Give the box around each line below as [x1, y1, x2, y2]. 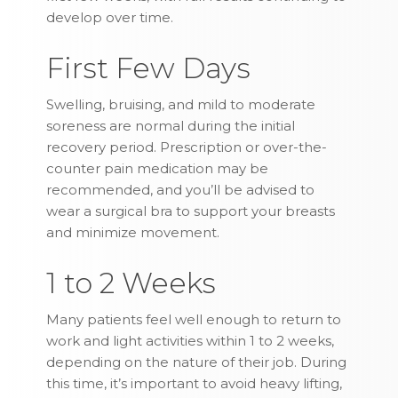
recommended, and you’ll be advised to [46, 181, 315, 199]
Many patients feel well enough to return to [46, 311, 342, 329]
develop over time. [46, 9, 174, 27]
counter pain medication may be [46, 160, 269, 178]
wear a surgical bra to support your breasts [46, 203, 336, 220]
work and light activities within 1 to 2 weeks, [46, 332, 335, 350]
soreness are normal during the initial [46, 117, 296, 135]
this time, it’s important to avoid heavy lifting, [46, 375, 343, 393]
